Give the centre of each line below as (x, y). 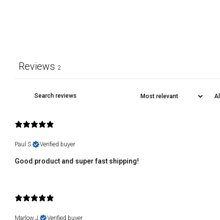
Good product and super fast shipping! (77, 161)
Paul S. (24, 145)
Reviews (37, 67)
